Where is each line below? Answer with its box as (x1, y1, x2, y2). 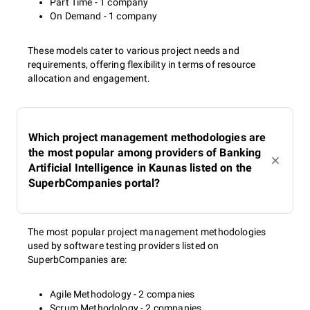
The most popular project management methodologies (28, 226, 266, 237)
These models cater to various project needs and (28, 45, 239, 56)
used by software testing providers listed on (28, 240, 219, 251)
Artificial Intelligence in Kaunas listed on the (28, 161, 253, 174)
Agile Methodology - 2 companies (50, 289, 195, 300)
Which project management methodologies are (28, 131, 266, 144)
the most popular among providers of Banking (28, 146, 262, 159)
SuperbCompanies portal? (28, 176, 161, 190)
